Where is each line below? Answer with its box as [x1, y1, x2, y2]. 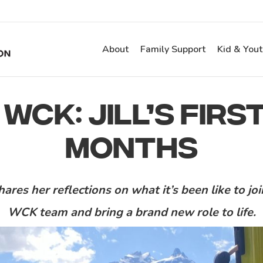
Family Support [140, 43, 205, 56]
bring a [93, 204, 135, 220]
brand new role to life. [134, 204, 256, 220]
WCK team [7, 204, 70, 220]
